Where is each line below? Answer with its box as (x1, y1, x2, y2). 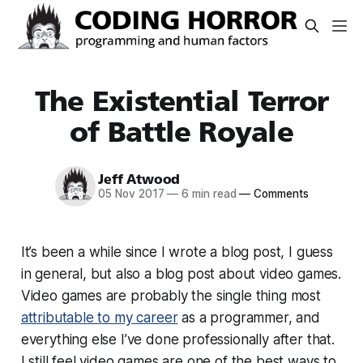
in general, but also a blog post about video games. (20, 265, 342, 282)
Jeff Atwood (98, 172, 181, 188)
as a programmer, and (177, 309, 320, 326)
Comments (250, 187, 309, 201)
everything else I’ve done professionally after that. (20, 331, 335, 348)
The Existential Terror (34, 83, 329, 118)
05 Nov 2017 (98, 187, 164, 201)
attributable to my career (20, 309, 178, 326)
